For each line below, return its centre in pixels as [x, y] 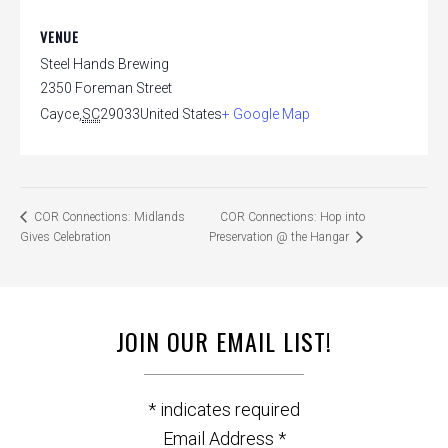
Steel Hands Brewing [104, 63]
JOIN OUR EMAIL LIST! [224, 341]
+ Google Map [266, 113]
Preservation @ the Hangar [280, 237]
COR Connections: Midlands [108, 217]
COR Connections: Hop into [292, 217]
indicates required [228, 410]
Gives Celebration [65, 236]
